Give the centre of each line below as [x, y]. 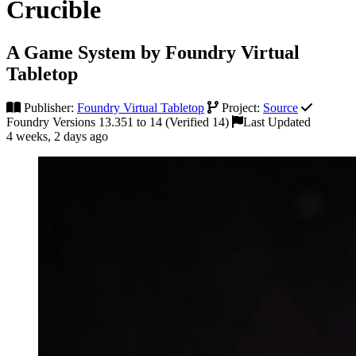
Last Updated [277, 122]
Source [281, 107]
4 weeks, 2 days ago [57, 136]
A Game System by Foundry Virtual [153, 52]
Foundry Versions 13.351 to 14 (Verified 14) [118, 122]
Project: [241, 107]
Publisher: [49, 107]
